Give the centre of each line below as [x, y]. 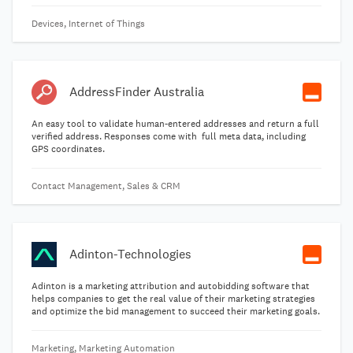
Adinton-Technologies [130, 254]
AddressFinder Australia [137, 92]
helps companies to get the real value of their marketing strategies [173, 299]
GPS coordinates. [68, 149]
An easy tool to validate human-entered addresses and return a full [175, 124]
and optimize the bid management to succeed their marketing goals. [176, 311]
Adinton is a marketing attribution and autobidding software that [171, 286]
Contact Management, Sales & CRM [106, 186]
